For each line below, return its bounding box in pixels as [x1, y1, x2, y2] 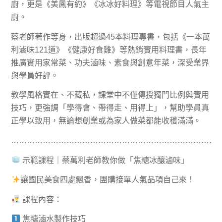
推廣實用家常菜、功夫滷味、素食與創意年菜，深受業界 [11, 58, 210, 67]
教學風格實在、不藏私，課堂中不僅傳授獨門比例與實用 [11, 91, 210, 100]
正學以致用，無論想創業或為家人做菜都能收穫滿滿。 [11, 116, 202, 125]
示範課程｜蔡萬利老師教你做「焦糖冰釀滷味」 [20, 156, 189, 165]
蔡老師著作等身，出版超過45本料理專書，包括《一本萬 [11, 32, 211, 41]
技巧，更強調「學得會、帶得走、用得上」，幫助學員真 [11, 104, 210, 112]
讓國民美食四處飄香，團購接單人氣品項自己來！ [20, 175, 195, 184]
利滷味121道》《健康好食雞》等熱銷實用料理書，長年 [11, 45, 207, 54]
